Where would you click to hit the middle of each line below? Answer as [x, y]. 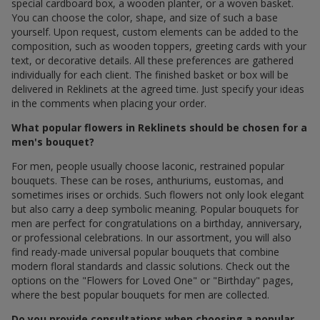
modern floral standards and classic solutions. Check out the [151, 266]
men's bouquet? [53, 141]
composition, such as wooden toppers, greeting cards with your [159, 46]
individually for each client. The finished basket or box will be [150, 74]
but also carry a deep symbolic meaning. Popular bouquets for [155, 209]
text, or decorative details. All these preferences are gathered [152, 60]
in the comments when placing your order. [109, 103]
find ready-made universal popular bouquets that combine [145, 251]
